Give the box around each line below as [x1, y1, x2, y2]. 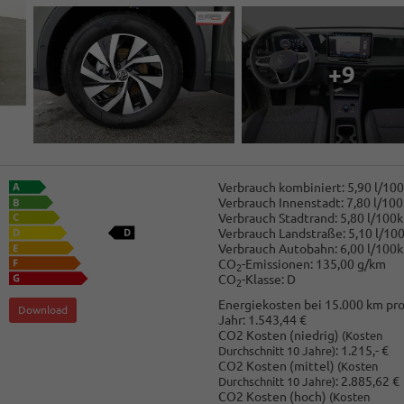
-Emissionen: [241, 257, 313, 272]
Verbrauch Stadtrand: [217, 211, 337, 226]
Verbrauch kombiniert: [217, 180, 344, 196]
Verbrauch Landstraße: [217, 226, 345, 242]
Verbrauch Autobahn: [217, 242, 337, 257]
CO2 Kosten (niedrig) [217, 327, 342, 343]
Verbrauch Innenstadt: [217, 196, 344, 211]
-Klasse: [241, 272, 284, 288]
